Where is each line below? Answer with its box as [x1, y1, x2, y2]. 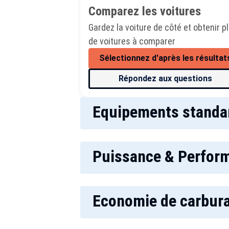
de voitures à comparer [88, 36, 175, 47]
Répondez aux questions [118, 74, 212, 83]
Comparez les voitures [88, 4, 201, 18]
